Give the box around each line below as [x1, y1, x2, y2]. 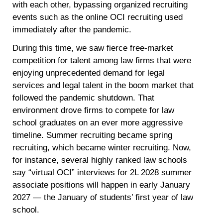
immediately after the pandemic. [12, 24, 137, 34]
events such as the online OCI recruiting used [12, 12, 183, 22]
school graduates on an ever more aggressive [12, 118, 183, 128]
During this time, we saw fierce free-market [12, 43, 174, 53]
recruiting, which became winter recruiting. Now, [12, 143, 192, 153]
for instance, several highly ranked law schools [12, 155, 188, 165]
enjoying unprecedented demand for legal [12, 68, 165, 78]
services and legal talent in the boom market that [12, 81, 194, 91]
